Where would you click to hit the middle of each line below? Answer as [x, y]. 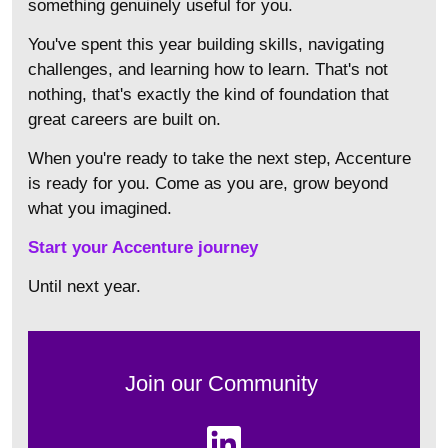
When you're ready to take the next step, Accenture [219, 158]
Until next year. [84, 286]
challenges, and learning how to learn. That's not [208, 69]
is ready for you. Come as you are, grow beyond [208, 183]
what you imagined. [100, 208]
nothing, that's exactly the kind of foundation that [208, 94]
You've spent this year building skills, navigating [206, 44]
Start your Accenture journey [143, 247]
